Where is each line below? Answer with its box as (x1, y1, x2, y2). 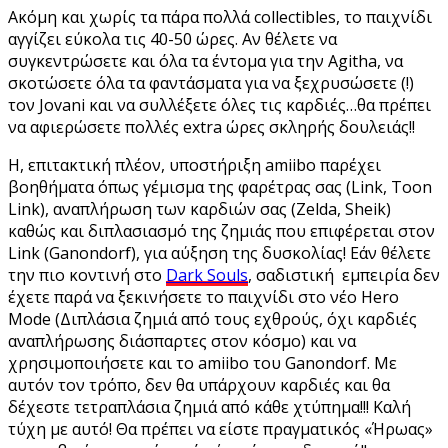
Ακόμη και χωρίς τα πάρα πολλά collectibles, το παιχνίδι (8, 5, 432, 28)
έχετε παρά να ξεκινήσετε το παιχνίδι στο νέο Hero (8, 285, 399, 308)
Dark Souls (166, 263, 248, 286)
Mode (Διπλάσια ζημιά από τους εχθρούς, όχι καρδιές (8, 307, 417, 330)
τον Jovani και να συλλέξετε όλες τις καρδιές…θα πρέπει (8, 93, 431, 116)
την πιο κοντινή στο (8, 263, 166, 286)
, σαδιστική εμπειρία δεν (248, 263, 440, 286)
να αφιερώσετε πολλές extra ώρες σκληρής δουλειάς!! (8, 115, 415, 138)
